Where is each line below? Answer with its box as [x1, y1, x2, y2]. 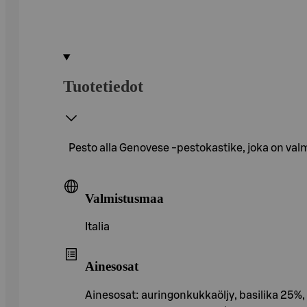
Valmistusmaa [85, 191, 164, 206]
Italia [85, 221, 110, 233]
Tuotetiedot [63, 77, 143, 95]
